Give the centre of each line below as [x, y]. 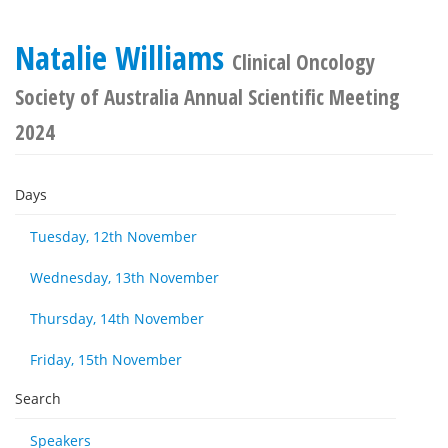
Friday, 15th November [106, 359]
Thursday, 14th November [117, 318]
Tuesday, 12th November [113, 236]
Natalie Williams [123, 57]
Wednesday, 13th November [124, 277]
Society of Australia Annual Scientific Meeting [207, 97]
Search [38, 398]
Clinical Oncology [303, 62]
